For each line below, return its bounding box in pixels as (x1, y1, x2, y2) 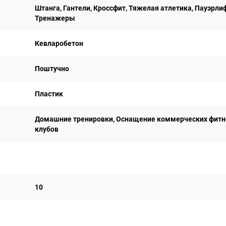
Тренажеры (35, 14, 75, 22)
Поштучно (35, 65, 69, 73)
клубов (35, 125, 59, 133)
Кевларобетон (35, 39, 83, 47)
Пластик (35, 90, 63, 98)
